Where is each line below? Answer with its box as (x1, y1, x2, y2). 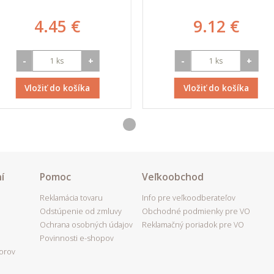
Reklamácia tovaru (40, 193, 103, 203)
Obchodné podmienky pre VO (142, 206, 250, 217)
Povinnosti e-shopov (40, 233, 114, 243)
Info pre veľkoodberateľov (142, 193, 235, 203)
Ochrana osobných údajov (40, 220, 133, 230)
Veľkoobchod (142, 170, 204, 183)
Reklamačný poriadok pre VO (142, 220, 244, 230)
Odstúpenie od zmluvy (40, 206, 122, 217)
